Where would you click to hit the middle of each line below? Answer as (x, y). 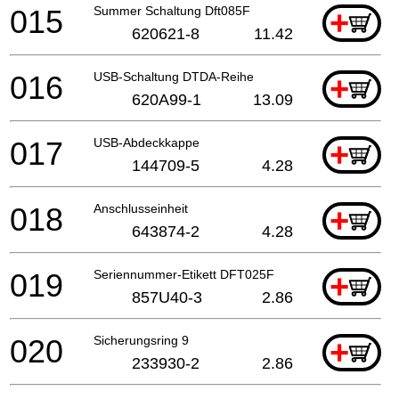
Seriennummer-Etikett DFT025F (184, 274)
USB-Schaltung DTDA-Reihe (174, 76)
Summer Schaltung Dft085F (172, 10)
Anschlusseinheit (141, 208)
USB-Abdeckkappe (147, 142)
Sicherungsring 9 (141, 340)
